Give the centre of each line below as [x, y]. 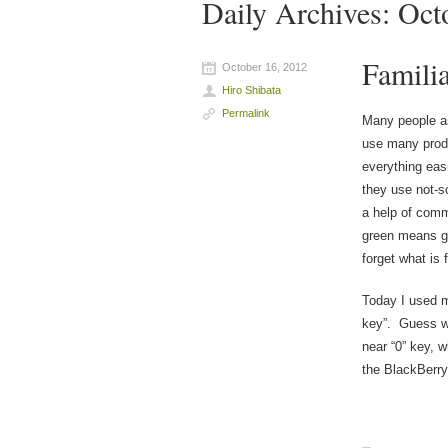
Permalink [246, 112]
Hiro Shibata [252, 89]
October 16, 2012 [265, 66]
